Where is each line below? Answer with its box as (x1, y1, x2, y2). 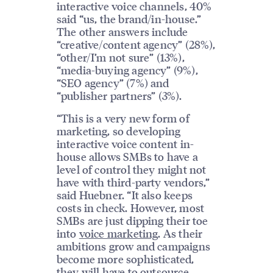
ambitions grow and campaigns (56, 239, 210, 253)
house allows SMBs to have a (56, 149, 198, 164)
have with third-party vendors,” (56, 175, 210, 190)
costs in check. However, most (56, 200, 205, 215)
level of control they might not (56, 162, 207, 177)
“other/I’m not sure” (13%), (56, 49, 185, 64)
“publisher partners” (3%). (56, 88, 182, 102)
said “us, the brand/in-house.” (56, 11, 202, 26)
